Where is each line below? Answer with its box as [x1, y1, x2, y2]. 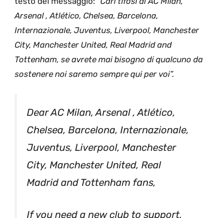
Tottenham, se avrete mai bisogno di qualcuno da [15, 54, 203, 65]
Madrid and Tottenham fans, [27, 176, 156, 188]
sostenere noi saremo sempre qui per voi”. [15, 69, 174, 79]
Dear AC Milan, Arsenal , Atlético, [27, 106, 175, 118]
